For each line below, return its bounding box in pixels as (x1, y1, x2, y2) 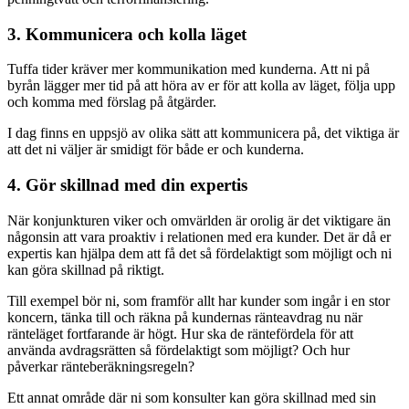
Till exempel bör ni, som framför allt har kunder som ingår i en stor (7, 292, 390, 309)
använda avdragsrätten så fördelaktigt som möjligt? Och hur (7, 341, 350, 358)
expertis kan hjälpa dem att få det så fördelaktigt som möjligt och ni (7, 245, 392, 261)
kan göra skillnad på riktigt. (7, 261, 164, 278)
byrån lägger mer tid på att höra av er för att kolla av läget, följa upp (7, 78, 395, 94)
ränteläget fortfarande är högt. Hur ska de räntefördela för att (7, 325, 353, 341)
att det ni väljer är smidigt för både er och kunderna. (7, 142, 304, 158)
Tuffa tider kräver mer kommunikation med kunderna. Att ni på (7, 61, 370, 78)
